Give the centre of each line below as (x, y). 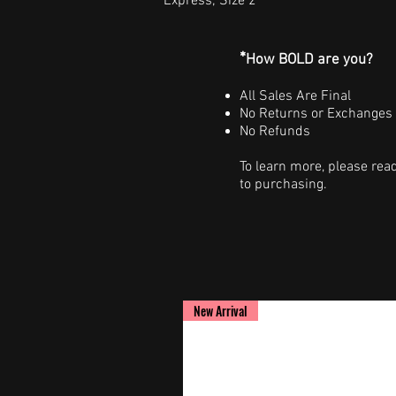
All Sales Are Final (295, 96)
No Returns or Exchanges (316, 114)
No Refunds (275, 132)
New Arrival (221, 311)
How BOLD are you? (309, 60)
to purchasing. (283, 185)
